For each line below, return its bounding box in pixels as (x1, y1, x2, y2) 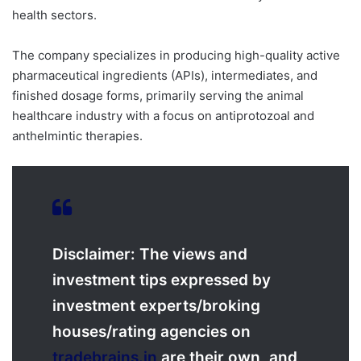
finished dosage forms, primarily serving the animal (12, 88, 304, 104)
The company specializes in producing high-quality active (12, 48, 340, 64)
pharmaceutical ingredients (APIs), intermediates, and (12, 68, 317, 84)
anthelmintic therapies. (12, 128, 143, 144)
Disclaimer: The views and (52, 245, 247, 264)
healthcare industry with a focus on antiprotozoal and (12, 108, 314, 124)
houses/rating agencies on (52, 322, 251, 342)
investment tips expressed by (52, 271, 271, 290)
